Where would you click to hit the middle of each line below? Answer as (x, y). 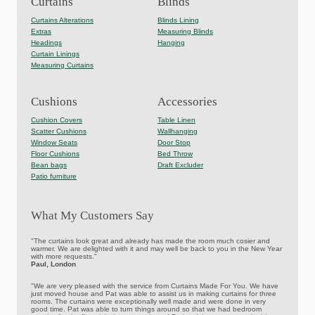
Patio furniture (54, 176)
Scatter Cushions (59, 131)
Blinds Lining (178, 20)
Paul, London (53, 264)
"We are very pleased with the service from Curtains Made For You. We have (155, 286)
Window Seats (54, 143)
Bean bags (49, 165)
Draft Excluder (180, 165)
